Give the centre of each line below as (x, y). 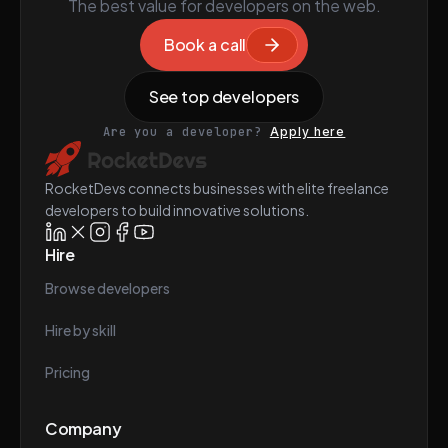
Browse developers (107, 288)
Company (83, 428)
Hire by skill (80, 330)
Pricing (67, 372)
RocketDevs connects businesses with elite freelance (217, 188)
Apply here (307, 131)
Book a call (205, 44)
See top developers (224, 96)
